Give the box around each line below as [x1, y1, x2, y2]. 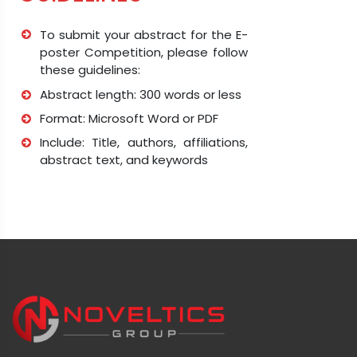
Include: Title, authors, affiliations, [40, 133, 248, 151]
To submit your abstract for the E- [40, 25, 248, 43]
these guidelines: [40, 61, 140, 78]
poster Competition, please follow [40, 43, 248, 61]
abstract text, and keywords [40, 151, 208, 168]
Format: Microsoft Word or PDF [40, 109, 218, 127]
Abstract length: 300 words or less [40, 85, 241, 103]
